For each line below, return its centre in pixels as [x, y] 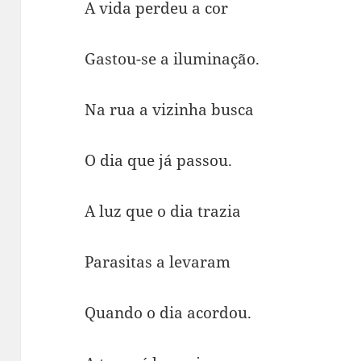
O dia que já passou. [159, 160]
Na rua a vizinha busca [170, 110]
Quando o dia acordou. [168, 312]
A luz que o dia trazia [163, 211]
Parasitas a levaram [158, 261]
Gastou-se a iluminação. [172, 59]
